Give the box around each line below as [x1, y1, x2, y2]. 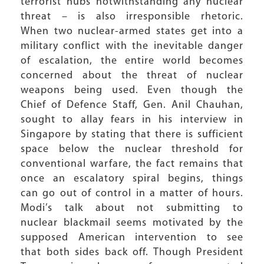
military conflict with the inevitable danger [21, 41, 243, 52]
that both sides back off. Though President [21, 247, 243, 258]
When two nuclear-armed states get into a [21, 26, 243, 37]
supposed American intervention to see [21, 232, 243, 243]
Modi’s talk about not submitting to [21, 203, 243, 214]
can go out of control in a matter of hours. [21, 188, 243, 199]
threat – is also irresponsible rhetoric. [21, 11, 243, 22]
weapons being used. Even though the [21, 85, 243, 96]
